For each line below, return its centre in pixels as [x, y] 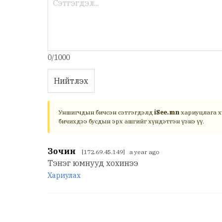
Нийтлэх [71, 81]
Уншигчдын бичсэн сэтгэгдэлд [106, 112]
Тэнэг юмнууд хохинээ [93, 163]
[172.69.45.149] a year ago [120, 152]
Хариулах [64, 176]
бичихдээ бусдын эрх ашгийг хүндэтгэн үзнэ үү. [131, 121]
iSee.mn [167, 112]
